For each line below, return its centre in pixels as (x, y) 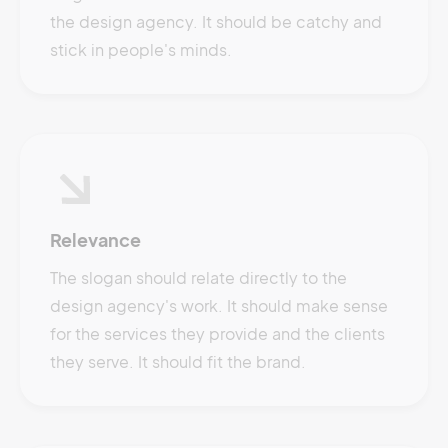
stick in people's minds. (141, 49)
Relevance (95, 239)
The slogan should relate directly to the (198, 277)
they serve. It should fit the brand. (178, 361)
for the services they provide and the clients (217, 333)
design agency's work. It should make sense (219, 305)
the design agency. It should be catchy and (216, 21)
